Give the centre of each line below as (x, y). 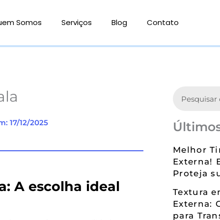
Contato (163, 23)
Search (185, 92)
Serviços (77, 23)
